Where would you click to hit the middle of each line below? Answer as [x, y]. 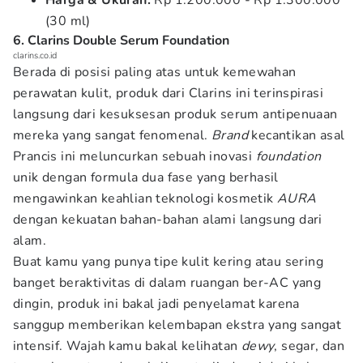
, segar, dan [310, 346]
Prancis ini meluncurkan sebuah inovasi [135, 156]
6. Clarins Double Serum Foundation [121, 41]
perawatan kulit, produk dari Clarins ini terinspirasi [169, 93]
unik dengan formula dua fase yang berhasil [146, 177]
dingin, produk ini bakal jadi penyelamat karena [156, 304]
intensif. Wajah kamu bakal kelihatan [127, 346]
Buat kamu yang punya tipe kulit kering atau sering [168, 262]
